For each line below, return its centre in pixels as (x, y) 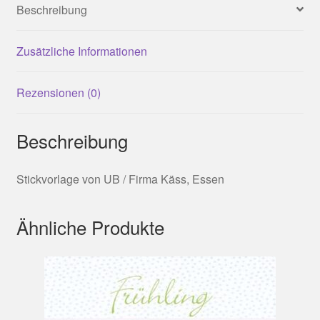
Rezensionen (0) (58, 92)
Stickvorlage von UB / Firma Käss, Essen (120, 179)
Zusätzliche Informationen (81, 51)
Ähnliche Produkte (90, 226)
